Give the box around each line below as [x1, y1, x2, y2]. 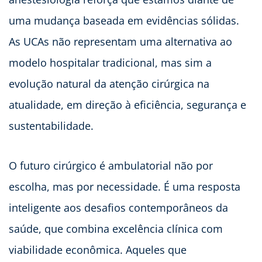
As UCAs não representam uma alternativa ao [9, 35, 232, 49]
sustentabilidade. [9, 119, 94, 133]
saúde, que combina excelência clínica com [9, 222, 223, 236]
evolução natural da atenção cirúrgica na [9, 77, 209, 91]
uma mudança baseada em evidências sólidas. [9, 13, 239, 28]
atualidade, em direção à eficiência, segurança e [9, 98, 246, 112]
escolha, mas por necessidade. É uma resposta [9, 180, 240, 194]
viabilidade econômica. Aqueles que [9, 243, 187, 257]
